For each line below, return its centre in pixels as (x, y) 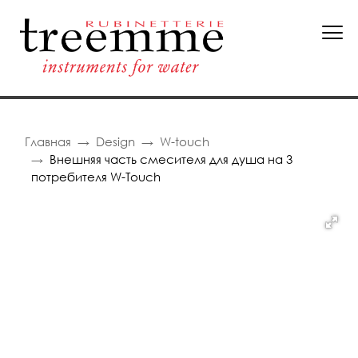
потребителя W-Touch (96, 177)
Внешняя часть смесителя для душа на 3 (171, 159)
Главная (48, 141)
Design (115, 141)
